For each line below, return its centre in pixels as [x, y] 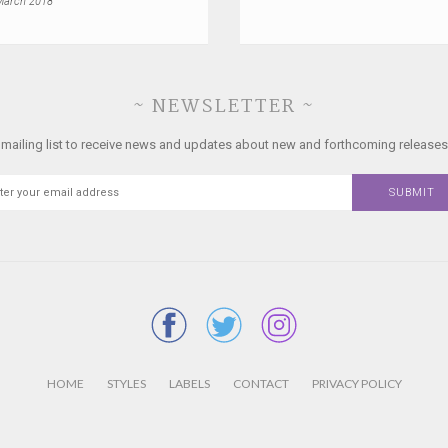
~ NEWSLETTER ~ [224, 106]
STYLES [126, 383]
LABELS [189, 383]
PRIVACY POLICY [356, 383]
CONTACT [260, 383]
